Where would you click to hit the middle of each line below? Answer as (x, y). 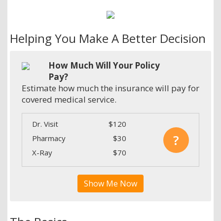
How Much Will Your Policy (104, 65)
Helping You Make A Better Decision (108, 38)
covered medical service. (69, 99)
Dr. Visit (45, 124)
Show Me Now (110, 183)
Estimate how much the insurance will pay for (110, 88)
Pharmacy (49, 138)
